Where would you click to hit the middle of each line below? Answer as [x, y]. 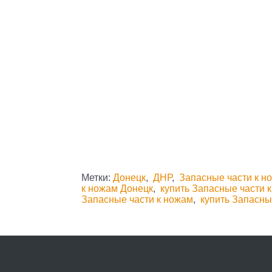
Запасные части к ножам [138, 199]
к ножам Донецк [117, 188]
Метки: [97, 177]
